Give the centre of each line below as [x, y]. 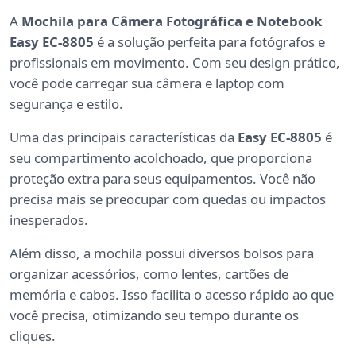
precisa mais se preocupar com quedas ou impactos [168, 199]
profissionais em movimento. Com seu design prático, [175, 63]
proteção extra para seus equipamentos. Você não [163, 179]
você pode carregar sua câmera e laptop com [147, 83]
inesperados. [49, 220]
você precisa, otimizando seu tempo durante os [154, 315]
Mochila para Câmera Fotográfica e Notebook [172, 21]
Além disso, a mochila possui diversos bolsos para [162, 253]
